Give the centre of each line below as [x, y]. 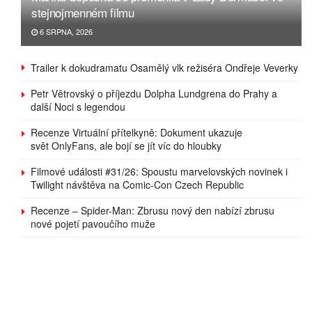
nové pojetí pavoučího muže [93, 224]
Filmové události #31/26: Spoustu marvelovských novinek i [159, 172]
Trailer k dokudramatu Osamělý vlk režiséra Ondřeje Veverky [164, 68]
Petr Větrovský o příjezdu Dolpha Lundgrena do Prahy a [154, 94]
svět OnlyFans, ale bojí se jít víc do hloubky [127, 146]
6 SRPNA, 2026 [65, 32]
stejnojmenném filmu [83, 13]
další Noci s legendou [78, 107]
